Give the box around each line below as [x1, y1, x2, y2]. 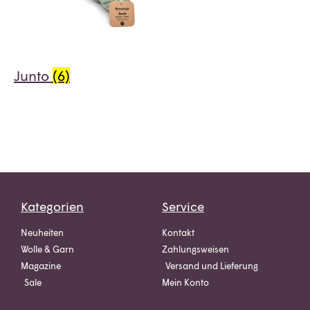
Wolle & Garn [21, 243, 74, 255]
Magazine [21, 259, 61, 271]
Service [162, 198, 204, 214]
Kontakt [162, 226, 194, 238]
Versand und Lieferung [165, 259, 258, 271]
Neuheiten [21, 226, 64, 238]
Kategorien [21, 198, 84, 214]
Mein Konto [162, 276, 209, 288]
